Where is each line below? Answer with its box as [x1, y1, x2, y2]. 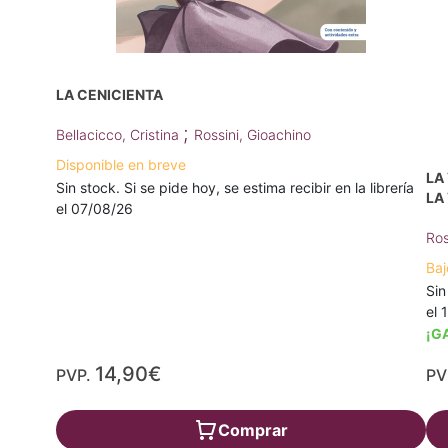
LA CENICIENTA [56, 85, 163, 103]
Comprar [217, 420, 288, 441]
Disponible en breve [56, 155, 186, 173]
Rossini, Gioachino [194, 125, 311, 143]
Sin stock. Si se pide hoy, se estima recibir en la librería [56, 178, 414, 196]
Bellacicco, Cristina [56, 125, 183, 143]
